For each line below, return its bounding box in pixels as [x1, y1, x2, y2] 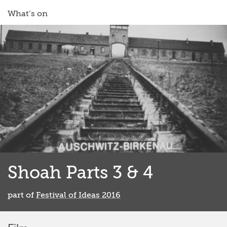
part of [8, 191, 36, 200]
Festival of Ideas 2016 [36, 191, 121, 200]
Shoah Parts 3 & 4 [8, 163, 153, 183]
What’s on [8, 9, 48, 19]
